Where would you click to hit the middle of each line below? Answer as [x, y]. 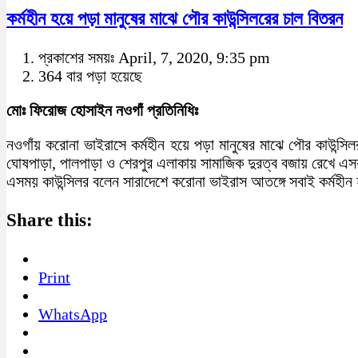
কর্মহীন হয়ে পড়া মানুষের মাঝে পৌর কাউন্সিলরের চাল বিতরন [175, 19]
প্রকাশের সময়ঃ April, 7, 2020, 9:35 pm [154, 57]
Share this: [50, 220]
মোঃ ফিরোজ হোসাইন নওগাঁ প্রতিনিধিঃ [102, 110]
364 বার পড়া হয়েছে [90, 76]
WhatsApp [73, 314]
